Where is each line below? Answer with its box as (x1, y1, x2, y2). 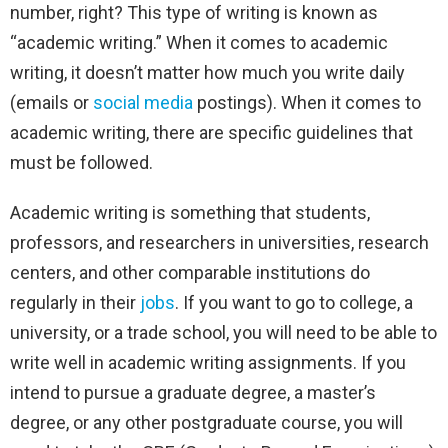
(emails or (10, 92, 93, 114)
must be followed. (10, 152, 161, 174)
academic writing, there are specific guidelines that (10, 122, 413, 144)
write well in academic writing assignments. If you (10, 352, 406, 374)
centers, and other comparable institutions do (10, 262, 370, 284)
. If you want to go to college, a (175, 292, 413, 314)
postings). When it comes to (193, 92, 421, 114)
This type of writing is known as (127, 2, 378, 24)
